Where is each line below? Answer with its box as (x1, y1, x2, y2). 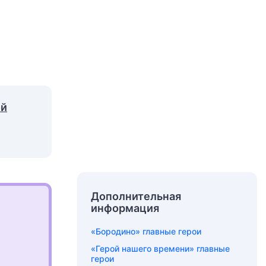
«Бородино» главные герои (91, 226, 201, 236)
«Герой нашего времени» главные (91, 243, 230, 254)
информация (91, 202, 159, 214)
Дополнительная (91, 190, 181, 202)
